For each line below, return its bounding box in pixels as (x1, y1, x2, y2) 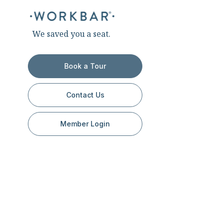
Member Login (60, 119, 110, 128)
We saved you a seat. (32, 28, 111, 40)
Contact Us (66, 91, 105, 100)
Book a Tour (64, 62, 106, 71)
